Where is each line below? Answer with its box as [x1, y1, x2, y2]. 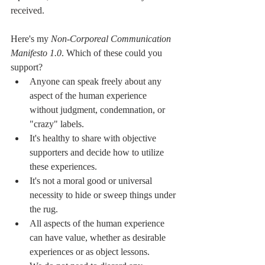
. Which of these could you [62, 48, 164, 59]
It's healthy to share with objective [30, 133, 159, 144]
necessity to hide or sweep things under [30, 190, 178, 201]
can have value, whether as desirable [30, 232, 168, 243]
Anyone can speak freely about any [30, 76, 164, 87]
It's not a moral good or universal [30, 176, 154, 186]
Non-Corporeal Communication [51, 34, 173, 44]
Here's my [11, 34, 51, 44]
